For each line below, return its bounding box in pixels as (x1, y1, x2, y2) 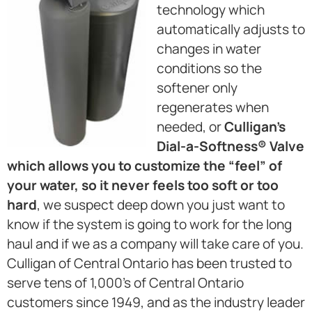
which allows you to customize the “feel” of (7, 157, 282, 175)
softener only (157, 79, 237, 97)
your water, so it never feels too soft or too (7, 176, 279, 195)
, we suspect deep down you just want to (37, 196, 285, 214)
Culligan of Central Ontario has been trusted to (7, 254, 292, 273)
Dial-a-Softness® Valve (157, 137, 304, 156)
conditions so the (157, 59, 262, 78)
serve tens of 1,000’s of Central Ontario (7, 274, 244, 292)
